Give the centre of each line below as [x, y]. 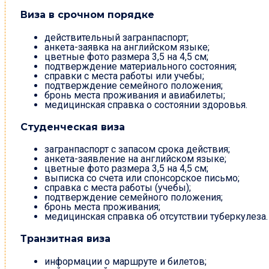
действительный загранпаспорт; [116, 37]
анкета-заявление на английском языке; [135, 159]
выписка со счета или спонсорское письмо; [142, 178]
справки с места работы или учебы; [124, 76]
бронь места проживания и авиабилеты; [135, 95]
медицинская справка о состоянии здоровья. [146, 104]
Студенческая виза [73, 127]
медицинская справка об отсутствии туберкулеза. [156, 217]
